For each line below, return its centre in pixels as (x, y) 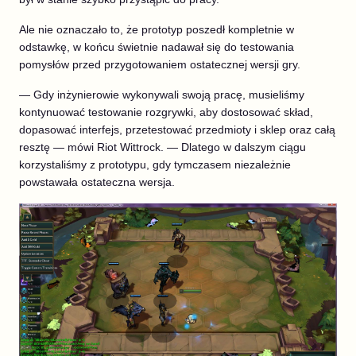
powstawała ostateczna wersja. (97, 182)
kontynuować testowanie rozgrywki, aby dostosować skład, (166, 112)
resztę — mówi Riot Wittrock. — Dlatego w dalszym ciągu (163, 147)
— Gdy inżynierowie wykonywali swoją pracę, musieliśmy (162, 94)
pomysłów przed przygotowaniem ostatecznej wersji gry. (160, 64)
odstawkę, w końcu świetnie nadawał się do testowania (157, 46)
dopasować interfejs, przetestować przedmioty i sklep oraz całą (177, 129)
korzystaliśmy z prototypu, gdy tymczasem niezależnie (155, 164)
